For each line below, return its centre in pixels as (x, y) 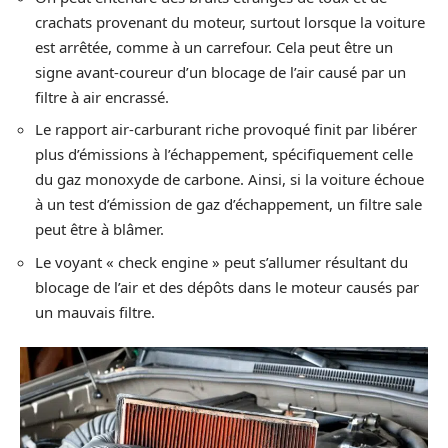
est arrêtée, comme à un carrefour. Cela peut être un (214, 46)
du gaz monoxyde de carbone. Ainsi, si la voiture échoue (229, 179)
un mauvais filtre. (95, 311)
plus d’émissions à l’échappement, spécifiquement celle (224, 154)
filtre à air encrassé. (102, 96)
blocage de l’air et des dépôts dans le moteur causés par (227, 286)
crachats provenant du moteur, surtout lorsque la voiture (230, 21)
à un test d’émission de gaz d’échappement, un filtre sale (228, 204)
